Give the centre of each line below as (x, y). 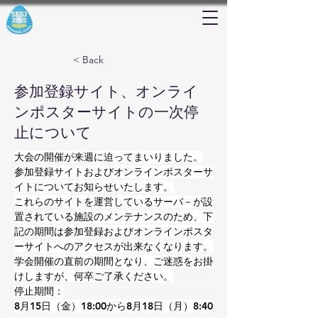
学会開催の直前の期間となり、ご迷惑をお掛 (114, 261)
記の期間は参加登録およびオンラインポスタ (114, 231)
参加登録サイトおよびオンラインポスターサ (114, 172)
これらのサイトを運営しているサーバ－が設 (114, 202)
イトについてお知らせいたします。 (94, 187)
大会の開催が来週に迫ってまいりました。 (109, 157)
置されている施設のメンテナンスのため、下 (114, 216)
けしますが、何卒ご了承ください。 (94, 276)
